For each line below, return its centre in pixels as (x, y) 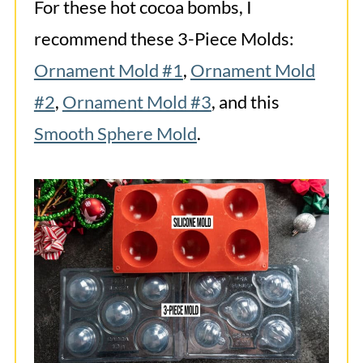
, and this (245, 102)
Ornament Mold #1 (108, 70)
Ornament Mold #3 (137, 102)
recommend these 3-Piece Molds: (164, 39)
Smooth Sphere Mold (115, 134)
